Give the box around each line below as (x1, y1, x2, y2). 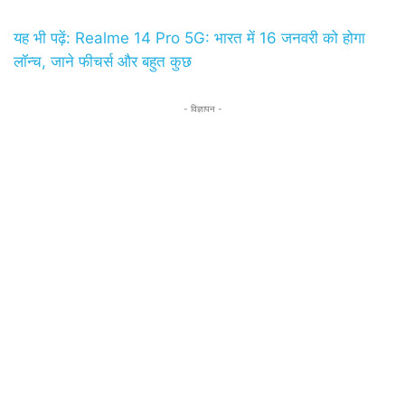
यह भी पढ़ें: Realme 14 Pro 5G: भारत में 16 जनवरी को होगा (14, 29, 365, 48)
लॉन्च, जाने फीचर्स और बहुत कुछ (14, 52, 192, 71)
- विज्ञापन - (183, 103, 222, 115)
